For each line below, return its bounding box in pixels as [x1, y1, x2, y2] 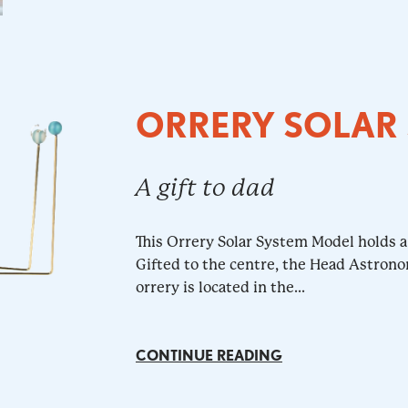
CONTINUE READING [135, 347, 282, 365]
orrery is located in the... [135, 279, 305, 297]
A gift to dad [135, 174, 275, 202]
